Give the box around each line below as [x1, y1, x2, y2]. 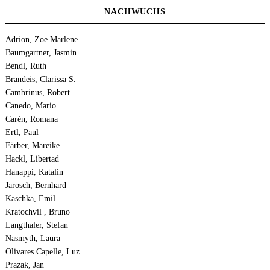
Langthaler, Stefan [5, 221, 68, 230]
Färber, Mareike [5, 141, 60, 151]
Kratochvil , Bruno [5, 207, 70, 217]
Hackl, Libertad [5, 154, 59, 164]
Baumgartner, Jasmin [5, 48, 77, 58]
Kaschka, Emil [5, 194, 55, 204]
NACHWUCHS [104, 7, 166, 17]
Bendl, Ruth [5, 61, 46, 71]
